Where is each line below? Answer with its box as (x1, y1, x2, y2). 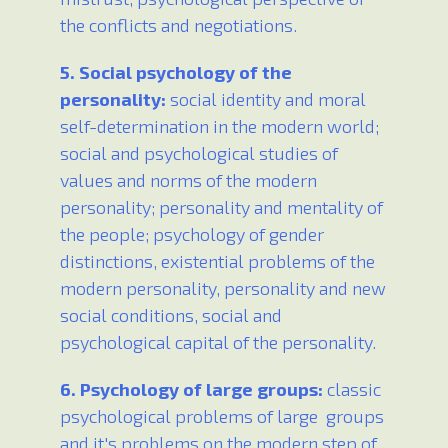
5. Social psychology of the (60, 61, 292, 84)
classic (323, 378, 381, 401)
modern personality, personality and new (60, 277, 386, 300)
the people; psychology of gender (60, 223, 324, 246)
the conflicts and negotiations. (60, 14, 297, 37)
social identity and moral (166, 88, 366, 111)
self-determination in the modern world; (60, 115, 379, 138)
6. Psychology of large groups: (60, 378, 323, 401)
